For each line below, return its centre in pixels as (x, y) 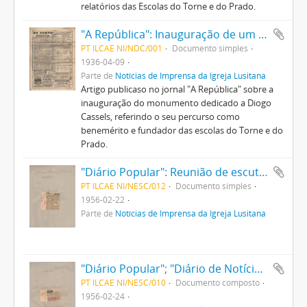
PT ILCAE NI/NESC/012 (123, 186)
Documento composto (217, 282)
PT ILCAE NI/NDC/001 (121, 48)
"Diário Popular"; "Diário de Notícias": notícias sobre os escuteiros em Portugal (258, 269)
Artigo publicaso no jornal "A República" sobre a (177, 89)
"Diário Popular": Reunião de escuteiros (263, 172)
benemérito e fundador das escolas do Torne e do (182, 130)
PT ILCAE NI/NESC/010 (123, 282)
